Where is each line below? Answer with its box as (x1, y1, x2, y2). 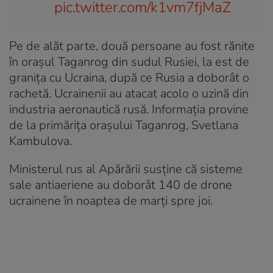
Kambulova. (9, 132, 72, 149)
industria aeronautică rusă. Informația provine (9, 101, 249, 118)
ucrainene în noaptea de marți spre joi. (9, 192, 213, 209)
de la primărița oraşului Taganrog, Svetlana (9, 116, 238, 133)
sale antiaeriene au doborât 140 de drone (9, 176, 232, 193)
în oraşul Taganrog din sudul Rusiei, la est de (9, 53, 249, 70)
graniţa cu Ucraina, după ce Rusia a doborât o (9, 69, 249, 86)
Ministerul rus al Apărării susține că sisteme (9, 160, 243, 177)
